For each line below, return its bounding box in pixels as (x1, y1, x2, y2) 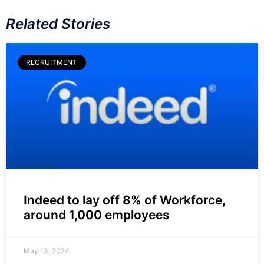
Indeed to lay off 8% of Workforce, (24, 192, 226, 207)
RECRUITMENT (26, 57, 78, 67)
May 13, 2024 (24, 246, 70, 255)
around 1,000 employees (24, 207, 170, 222)
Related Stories (6, 15, 110, 32)
